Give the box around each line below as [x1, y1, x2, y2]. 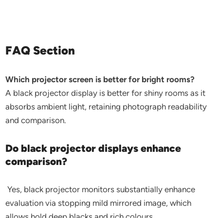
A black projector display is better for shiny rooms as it [5, 88, 206, 98]
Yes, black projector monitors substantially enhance [5, 184, 196, 194]
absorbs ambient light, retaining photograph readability [5, 102, 207, 111]
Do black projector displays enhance [5, 142, 182, 154]
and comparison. [5, 115, 67, 125]
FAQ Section [5, 43, 75, 57]
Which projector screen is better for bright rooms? [5, 74, 195, 84]
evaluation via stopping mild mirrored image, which [5, 198, 192, 208]
